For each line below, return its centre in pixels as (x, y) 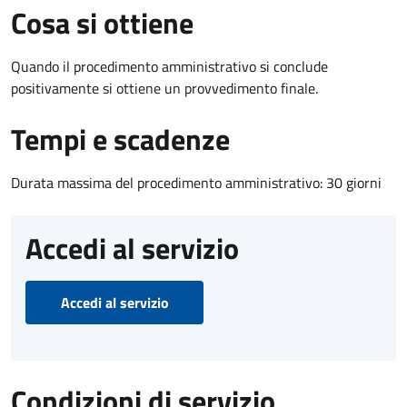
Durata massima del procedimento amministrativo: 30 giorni (196, 182)
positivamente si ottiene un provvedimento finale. (164, 88)
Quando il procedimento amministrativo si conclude (169, 66)
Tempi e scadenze (120, 139)
